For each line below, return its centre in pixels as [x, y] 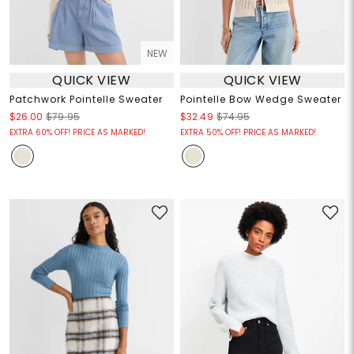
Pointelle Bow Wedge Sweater [261, 100]
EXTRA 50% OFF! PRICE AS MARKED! [248, 133]
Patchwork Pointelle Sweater [86, 100]
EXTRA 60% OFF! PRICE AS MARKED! [77, 133]
